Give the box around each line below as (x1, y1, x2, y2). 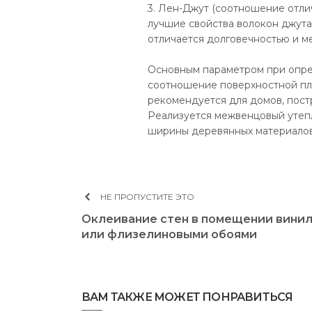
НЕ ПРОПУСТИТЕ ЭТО (100, 192, 194, 202)
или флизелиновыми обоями (81, 228, 257, 241)
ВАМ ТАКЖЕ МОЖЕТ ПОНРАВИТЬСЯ (81, 290, 293, 304)
